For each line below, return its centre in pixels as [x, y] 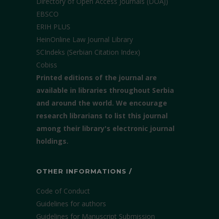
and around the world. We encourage [102, 103]
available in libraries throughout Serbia [105, 90]
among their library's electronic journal [105, 128]
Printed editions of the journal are [97, 77]
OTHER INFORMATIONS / [84, 171]
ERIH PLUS [53, 27]
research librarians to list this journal [102, 116]
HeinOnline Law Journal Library [85, 39]
